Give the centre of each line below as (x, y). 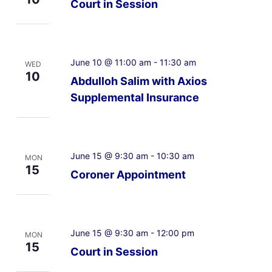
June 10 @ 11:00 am (110, 62)
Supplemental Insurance (134, 97)
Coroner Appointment (128, 174)
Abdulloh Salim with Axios (138, 81)
